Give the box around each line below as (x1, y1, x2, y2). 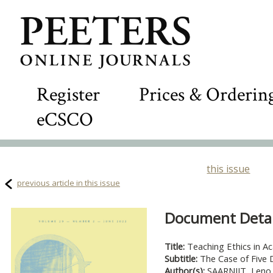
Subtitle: (165, 252, 200, 264)
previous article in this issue (17, 177, 120, 188)
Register (37, 82, 100, 107)
